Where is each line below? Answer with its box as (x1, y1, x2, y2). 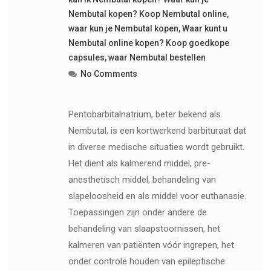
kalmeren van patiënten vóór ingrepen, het (68, 239, 234, 250)
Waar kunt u (181, 23, 227, 33)
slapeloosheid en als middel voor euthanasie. (68, 190, 246, 201)
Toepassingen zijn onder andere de (68, 206, 207, 218)
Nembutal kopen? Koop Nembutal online (68, 8, 227, 19)
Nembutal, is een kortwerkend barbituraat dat (68, 125, 246, 136)
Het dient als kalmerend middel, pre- (68, 157, 211, 169)
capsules (68, 52, 105, 62)
